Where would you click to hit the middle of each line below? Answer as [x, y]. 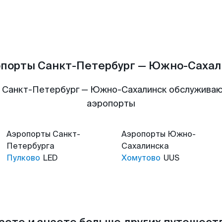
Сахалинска [145, 146]
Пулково [23, 158]
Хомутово [141, 158]
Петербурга [30, 146]
